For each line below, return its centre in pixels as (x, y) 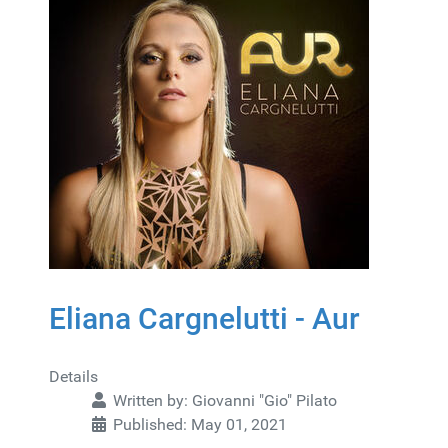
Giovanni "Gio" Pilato (264, 400)
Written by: (150, 400)
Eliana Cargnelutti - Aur (204, 318)
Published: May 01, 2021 (200, 424)
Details (73, 376)
